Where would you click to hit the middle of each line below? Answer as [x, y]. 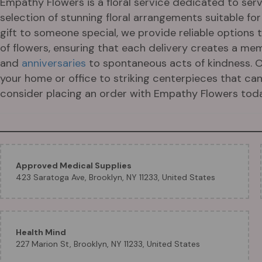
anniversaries [54, 63]
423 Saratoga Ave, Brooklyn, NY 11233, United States [116, 177]
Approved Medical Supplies [74, 166]
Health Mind [41, 232]
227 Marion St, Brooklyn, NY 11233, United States [108, 244]
